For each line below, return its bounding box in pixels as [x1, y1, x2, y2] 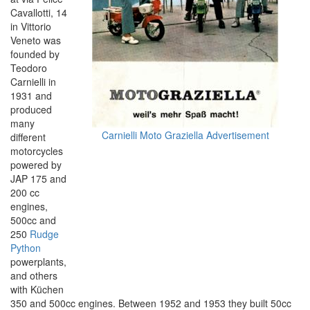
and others [10, 268, 57, 282]
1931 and [10, 89, 52, 102]
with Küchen [10, 282, 64, 296]
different [10, 130, 46, 144]
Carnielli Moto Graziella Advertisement [102, 128, 269, 142]
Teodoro [10, 61, 47, 75]
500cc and [10, 213, 56, 227]
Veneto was [10, 33, 61, 47]
